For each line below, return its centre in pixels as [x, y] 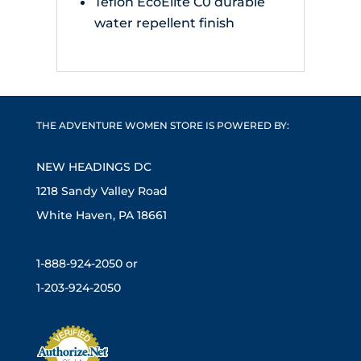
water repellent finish [164, 23]
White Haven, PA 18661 [101, 216]
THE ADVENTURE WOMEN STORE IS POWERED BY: [162, 126]
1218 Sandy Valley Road [102, 191]
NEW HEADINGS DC [93, 167]
